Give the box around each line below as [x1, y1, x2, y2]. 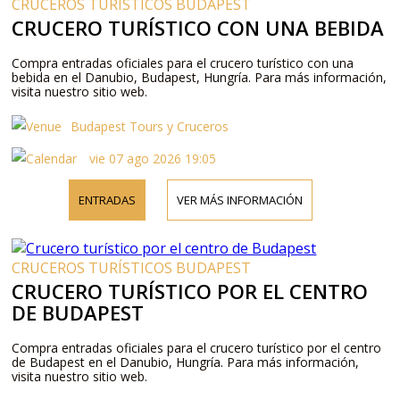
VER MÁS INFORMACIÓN [177, 191, 304, 208]
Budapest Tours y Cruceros [71, 117, 229, 135]
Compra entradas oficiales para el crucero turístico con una [12, 54, 354, 71]
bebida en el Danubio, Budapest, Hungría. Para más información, [12, 68, 387, 86]
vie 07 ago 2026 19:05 [86, 149, 217, 167]
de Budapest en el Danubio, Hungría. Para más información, [12, 353, 360, 371]
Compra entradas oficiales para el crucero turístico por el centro [12, 338, 382, 356]
